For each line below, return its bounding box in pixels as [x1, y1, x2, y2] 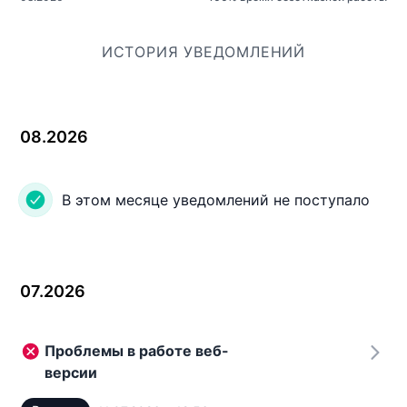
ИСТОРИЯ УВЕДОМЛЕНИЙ [101, 43, 306, 61]
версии [45, 363, 97, 382]
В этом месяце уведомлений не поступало [62, 191, 370, 209]
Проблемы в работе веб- [45, 342, 229, 360]
